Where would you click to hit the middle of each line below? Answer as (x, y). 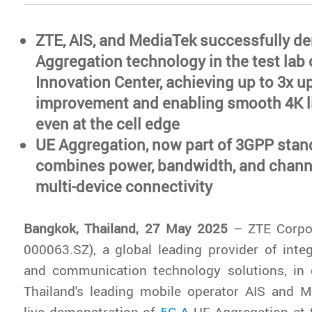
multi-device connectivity (124, 186)
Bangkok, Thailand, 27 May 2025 (126, 228)
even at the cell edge (108, 123)
